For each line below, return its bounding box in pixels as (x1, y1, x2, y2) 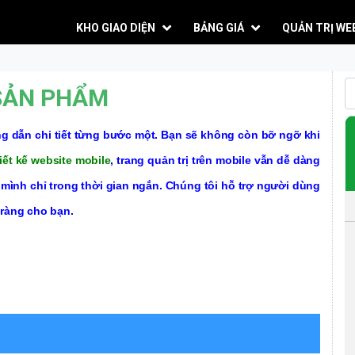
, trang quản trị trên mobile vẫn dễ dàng (110, 154, 320, 166)
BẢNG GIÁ (193, 21, 244, 34)
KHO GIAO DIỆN (76, 21, 155, 34)
